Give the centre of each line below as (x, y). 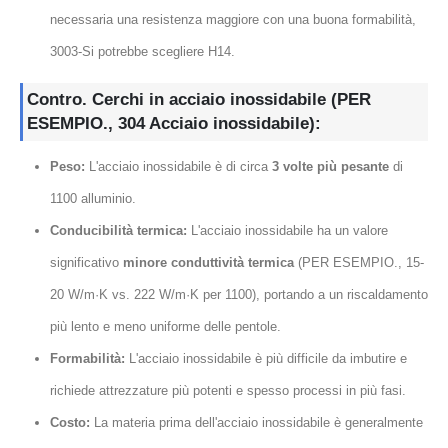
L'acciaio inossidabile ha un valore (287, 231)
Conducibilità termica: (118, 231)
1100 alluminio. (92, 199)
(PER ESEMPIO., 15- (358, 263)
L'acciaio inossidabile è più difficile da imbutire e (265, 359)
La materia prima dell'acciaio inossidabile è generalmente (256, 423)
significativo (86, 263)
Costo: (69, 423)
